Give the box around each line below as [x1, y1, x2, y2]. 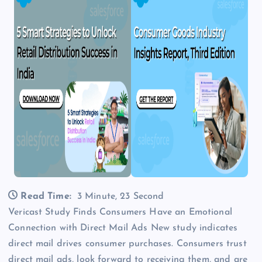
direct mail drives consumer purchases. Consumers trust [8, 239, 247, 249]
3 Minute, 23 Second [77, 192, 164, 202]
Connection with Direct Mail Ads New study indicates [8, 223, 238, 233]
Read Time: [20, 192, 71, 202]
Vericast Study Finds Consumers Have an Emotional [8, 208, 232, 218]
